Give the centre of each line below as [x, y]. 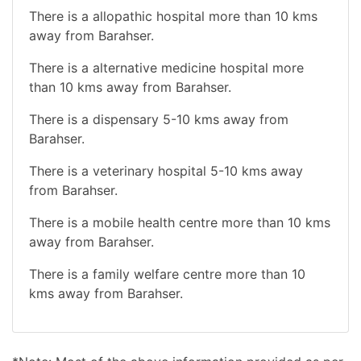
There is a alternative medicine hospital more [166, 67]
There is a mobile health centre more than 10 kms [180, 222]
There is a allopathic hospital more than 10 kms [173, 16]
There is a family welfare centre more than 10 [167, 274]
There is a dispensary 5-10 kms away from [159, 119]
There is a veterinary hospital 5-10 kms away [166, 170]
